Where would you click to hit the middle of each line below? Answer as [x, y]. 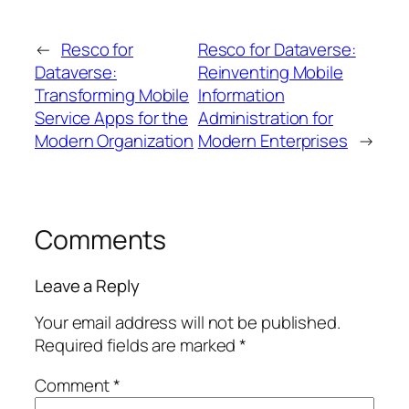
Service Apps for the [111, 118]
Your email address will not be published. [188, 323]
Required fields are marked [137, 346]
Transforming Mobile [112, 95]
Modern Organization [115, 141]
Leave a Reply [87, 285]
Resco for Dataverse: [277, 50]
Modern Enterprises [273, 141]
